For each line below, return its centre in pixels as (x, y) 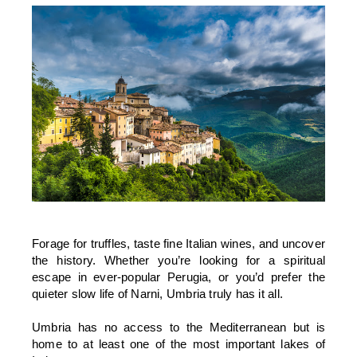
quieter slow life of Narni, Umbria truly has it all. (157, 293)
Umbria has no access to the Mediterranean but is (178, 327)
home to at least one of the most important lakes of (178, 343)
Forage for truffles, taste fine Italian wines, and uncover (178, 243)
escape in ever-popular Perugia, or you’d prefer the (178, 277)
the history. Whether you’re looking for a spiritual (178, 260)
